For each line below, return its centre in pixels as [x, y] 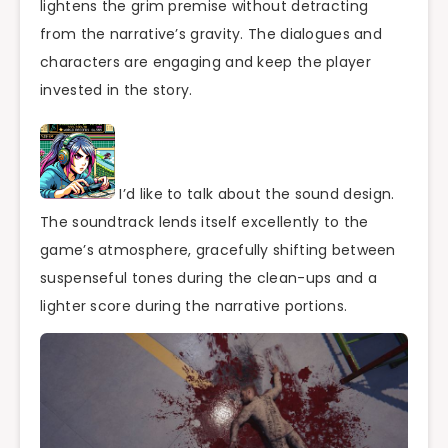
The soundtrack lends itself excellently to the [204, 222]
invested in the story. [116, 89]
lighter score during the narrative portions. [194, 306]
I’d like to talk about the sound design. [255, 194]
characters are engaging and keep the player [205, 61]
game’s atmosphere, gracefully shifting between [218, 250]
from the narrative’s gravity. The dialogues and [211, 33]
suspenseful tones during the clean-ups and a [209, 278]
